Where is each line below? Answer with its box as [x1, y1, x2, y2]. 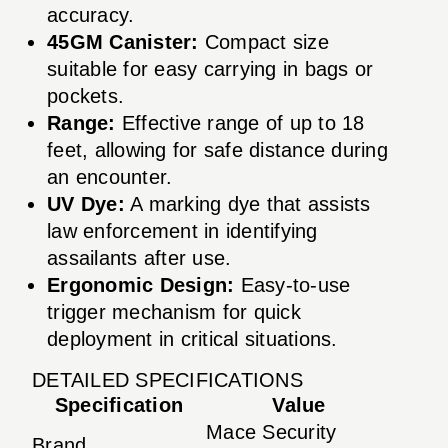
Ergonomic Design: [47, 273, 235, 296]
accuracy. [47, 3, 135, 26]
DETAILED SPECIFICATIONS [32, 368, 303, 391]
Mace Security [206, 420, 337, 443]
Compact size [198, 30, 329, 53]
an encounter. [47, 165, 173, 188]
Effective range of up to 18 [115, 111, 365, 134]
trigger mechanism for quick [47, 300, 301, 323]
